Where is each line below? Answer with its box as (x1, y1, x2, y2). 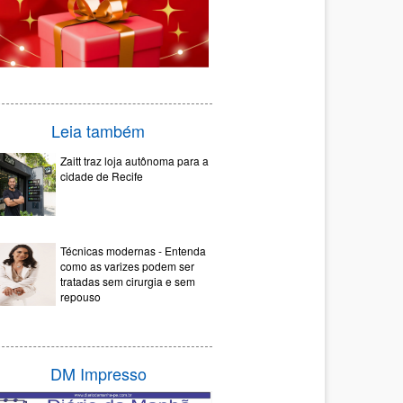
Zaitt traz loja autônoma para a (60, 153, 209, 169)
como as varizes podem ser (60, 258, 194, 274)
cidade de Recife (60, 168, 143, 184)
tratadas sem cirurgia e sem (60, 273, 195, 290)
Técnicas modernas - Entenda (60, 243, 206, 259)
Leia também (51, 119, 145, 143)
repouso (60, 289, 101, 305)
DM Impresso (49, 362, 147, 386)
